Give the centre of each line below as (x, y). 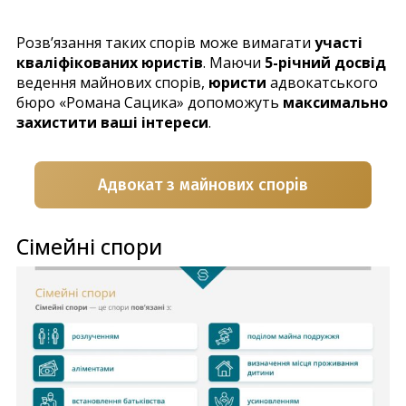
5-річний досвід (325, 62)
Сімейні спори (89, 246)
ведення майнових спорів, (112, 82)
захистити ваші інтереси (112, 122)
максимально (335, 102)
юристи (237, 82)
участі (338, 42)
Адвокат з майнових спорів (203, 184)
